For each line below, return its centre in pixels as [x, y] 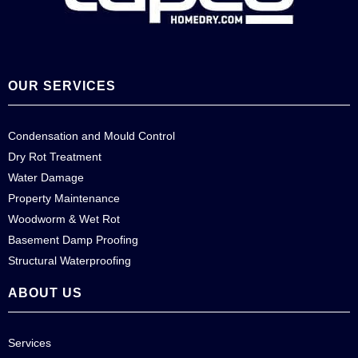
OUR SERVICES [62, 86]
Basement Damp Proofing [73, 240]
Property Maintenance [64, 198]
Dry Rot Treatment [55, 157]
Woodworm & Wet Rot [64, 219]
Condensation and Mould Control [91, 136]
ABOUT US [45, 293]
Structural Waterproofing [70, 261]
